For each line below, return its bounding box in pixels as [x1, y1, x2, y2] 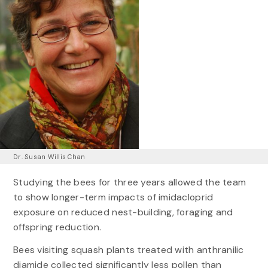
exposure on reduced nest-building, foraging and [13, 205, 233, 218]
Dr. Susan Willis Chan [13, 152, 86, 161]
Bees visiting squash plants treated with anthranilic [13, 243, 244, 257]
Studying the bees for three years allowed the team [13, 175, 246, 188]
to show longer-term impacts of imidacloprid [13, 190, 214, 203]
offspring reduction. [13, 220, 102, 233]
